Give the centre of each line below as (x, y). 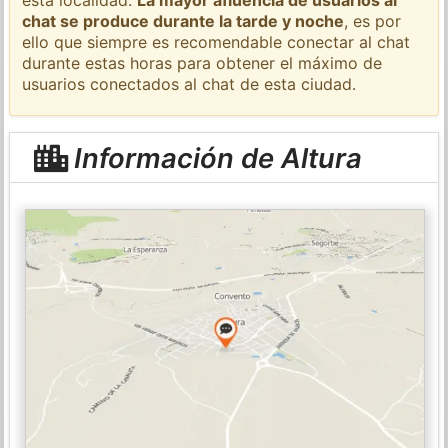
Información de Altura (214, 157)
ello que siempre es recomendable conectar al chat (216, 41)
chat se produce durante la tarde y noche (183, 20)
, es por (373, 20)
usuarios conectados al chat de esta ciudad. (189, 83)
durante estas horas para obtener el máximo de (202, 62)
